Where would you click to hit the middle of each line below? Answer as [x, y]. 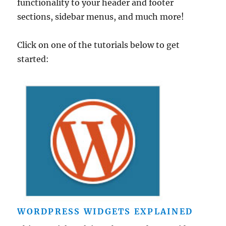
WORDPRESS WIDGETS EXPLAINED [105, 211]
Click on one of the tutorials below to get [99, 45]
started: [33, 59]
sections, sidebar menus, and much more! [101, 17]
